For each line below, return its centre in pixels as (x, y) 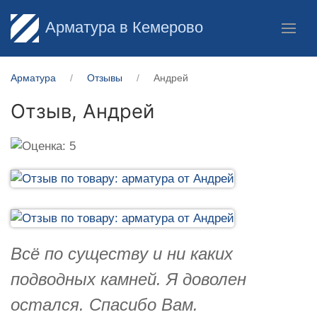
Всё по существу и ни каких (122, 253)
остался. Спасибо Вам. (104, 304)
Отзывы (105, 78)
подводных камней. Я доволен (128, 279)
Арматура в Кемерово (124, 27)
